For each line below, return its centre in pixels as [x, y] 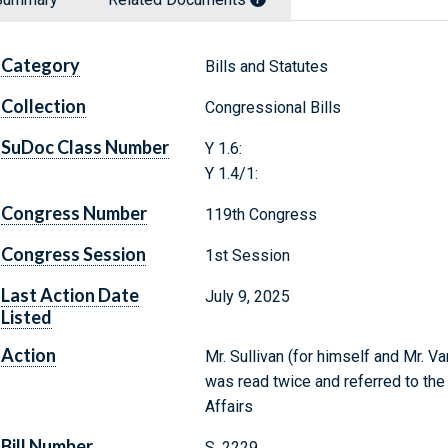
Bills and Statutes [266, 67]
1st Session [247, 256]
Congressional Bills [272, 108]
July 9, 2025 [247, 297]
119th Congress [260, 215]
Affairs [228, 407]
